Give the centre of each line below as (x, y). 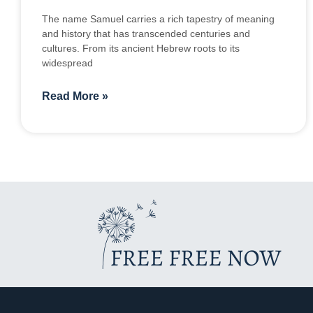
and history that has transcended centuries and (146, 34)
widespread (67, 63)
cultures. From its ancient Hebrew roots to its (141, 49)
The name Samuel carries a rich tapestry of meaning (158, 19)
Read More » (75, 96)
